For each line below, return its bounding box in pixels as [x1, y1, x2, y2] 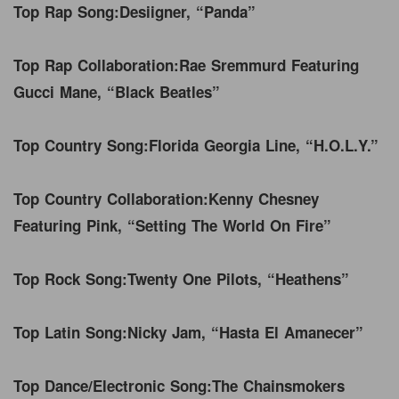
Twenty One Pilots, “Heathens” [127, 267, 354, 289]
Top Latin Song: [13, 321, 127, 343]
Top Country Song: [13, 134, 149, 156]
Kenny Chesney [208, 187, 319, 209]
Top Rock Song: [13, 267, 127, 289]
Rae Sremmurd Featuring [179, 53, 359, 76]
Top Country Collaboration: [13, 187, 208, 209]
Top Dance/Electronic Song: [13, 374, 212, 396]
